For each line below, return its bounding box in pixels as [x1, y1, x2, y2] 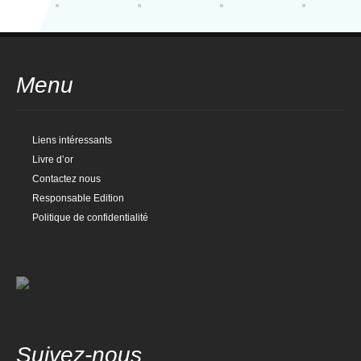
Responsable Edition [32, 193, 124, 204]
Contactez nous [32, 173, 101, 185]
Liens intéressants [32, 135, 112, 146]
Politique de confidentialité [32, 212, 148, 223]
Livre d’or [32, 154, 73, 165]
